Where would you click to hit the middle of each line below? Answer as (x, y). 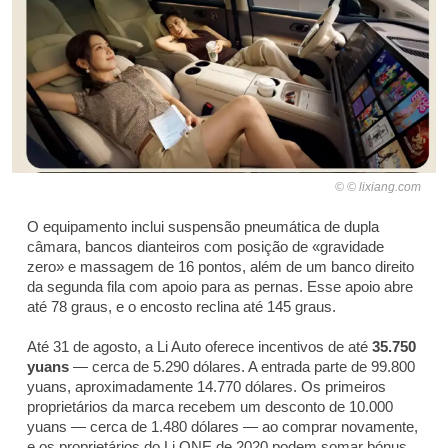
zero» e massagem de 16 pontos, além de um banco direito (220, 267)
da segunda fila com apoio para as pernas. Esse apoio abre (220, 287)
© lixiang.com (384, 187)
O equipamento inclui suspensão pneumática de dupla (203, 227)
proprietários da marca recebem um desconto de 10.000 (210, 407)
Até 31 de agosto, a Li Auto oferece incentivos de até (199, 347)
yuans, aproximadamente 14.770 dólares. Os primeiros (206, 387)
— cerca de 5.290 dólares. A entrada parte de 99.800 (242, 367)
